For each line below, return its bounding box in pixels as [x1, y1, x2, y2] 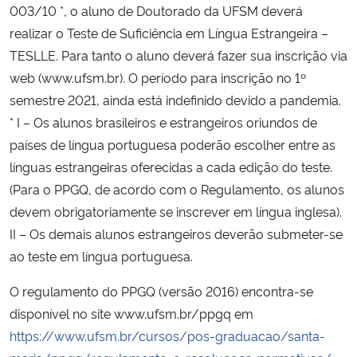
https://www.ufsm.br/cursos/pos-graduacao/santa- [10, 326, 325, 344]
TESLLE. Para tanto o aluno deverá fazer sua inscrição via [10, 45, 347, 64]
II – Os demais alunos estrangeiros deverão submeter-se [10, 224, 343, 242]
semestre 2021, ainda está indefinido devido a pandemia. [10, 90, 341, 108]
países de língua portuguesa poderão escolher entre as [10, 135, 335, 153]
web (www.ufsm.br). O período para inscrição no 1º [10, 68, 306, 86]
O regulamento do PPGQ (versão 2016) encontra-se [10, 281, 313, 300]
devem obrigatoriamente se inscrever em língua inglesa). [10, 202, 342, 220]
